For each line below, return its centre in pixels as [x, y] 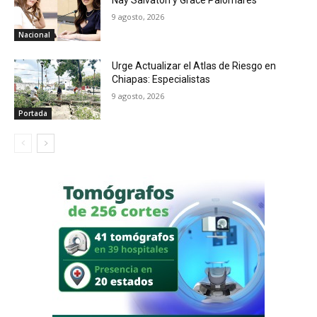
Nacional [34, 34]
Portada [33, 114]
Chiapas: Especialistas [161, 79]
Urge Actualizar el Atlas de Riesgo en [194, 65]
